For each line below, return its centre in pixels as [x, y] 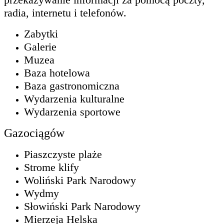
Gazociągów [34, 133]
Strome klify [51, 167]
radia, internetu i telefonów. [65, 12]
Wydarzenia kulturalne [74, 98]
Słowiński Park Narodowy [82, 206]
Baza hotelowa [57, 72]
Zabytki [41, 33]
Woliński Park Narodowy [80, 180]
